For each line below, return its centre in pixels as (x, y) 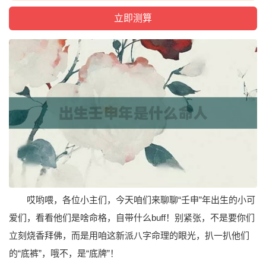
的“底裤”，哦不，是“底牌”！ (64, 254)
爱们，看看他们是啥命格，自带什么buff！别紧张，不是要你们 (132, 218)
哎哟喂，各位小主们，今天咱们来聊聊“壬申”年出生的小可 (141, 200)
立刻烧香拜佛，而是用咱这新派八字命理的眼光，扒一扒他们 (129, 236)
